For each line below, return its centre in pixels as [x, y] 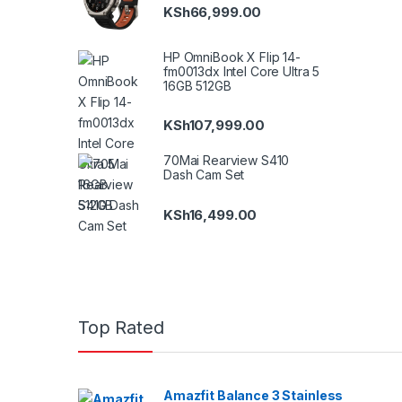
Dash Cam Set [204, 175]
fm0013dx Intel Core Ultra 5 [242, 71]
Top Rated [121, 327]
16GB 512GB [197, 85]
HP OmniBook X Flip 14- [232, 57]
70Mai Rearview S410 [227, 161]
